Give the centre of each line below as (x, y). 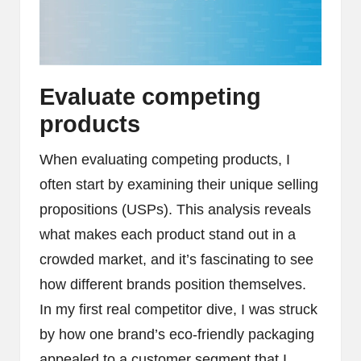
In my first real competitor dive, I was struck (178, 309)
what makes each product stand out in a (168, 234)
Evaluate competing (150, 96)
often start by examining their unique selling (179, 184)
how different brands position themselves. (173, 284)
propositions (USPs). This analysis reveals (175, 209)
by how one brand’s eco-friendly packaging (177, 334)
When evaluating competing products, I (165, 159)
